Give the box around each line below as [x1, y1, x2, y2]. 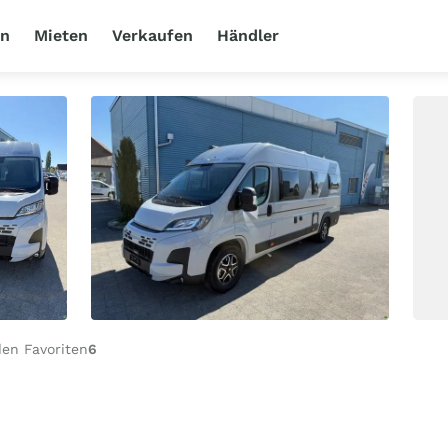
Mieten [34, 26, 89, 45]
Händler [217, 26, 280, 45]
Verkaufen [112, 26, 194, 45]
